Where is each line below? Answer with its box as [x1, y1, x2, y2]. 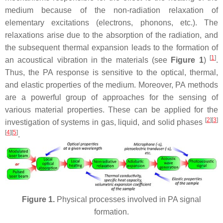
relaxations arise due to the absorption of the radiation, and [5, 31, 218, 39]
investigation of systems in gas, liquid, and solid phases [5, 118, 205, 126]
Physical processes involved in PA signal [55, 195, 201, 204]
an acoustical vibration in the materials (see [5, 56, 171, 64]
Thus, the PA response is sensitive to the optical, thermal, [5, 68, 218, 77]
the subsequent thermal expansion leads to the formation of [5, 43, 218, 52]
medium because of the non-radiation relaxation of [5, 6, 218, 14]
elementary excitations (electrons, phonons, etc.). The [5, 18, 218, 27]
